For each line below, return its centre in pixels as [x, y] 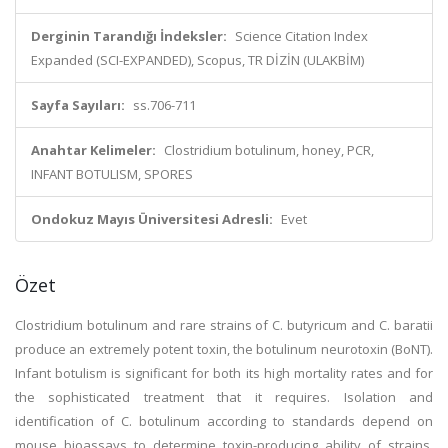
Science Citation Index [301, 36]
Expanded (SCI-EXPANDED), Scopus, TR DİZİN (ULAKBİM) [197, 60]
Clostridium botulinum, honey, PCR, [269, 150]
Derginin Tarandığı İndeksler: [129, 36]
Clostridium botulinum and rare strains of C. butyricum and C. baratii [224, 325]
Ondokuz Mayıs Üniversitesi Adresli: [152, 219]
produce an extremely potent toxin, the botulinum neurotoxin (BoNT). [224, 349]
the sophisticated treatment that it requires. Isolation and [224, 397]
